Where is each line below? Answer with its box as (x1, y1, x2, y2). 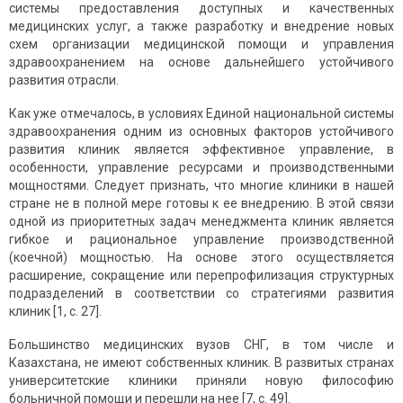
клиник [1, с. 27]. (9, 304, 102, 319)
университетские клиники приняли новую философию (9, 373, 394, 389)
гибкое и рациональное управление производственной (9, 232, 394, 247)
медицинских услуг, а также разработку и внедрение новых (9, 19, 394, 34)
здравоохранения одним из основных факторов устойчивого (9, 124, 394, 139)
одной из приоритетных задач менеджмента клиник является (9, 214, 394, 229)
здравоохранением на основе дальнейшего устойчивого (9, 55, 394, 70)
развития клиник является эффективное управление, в (9, 142, 394, 157)
